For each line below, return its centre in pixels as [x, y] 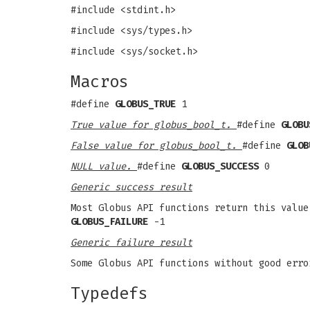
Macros [100, 82]
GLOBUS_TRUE [145, 104]
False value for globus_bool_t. [156, 146]
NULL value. [104, 166]
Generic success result [131, 187]
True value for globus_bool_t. [154, 125]
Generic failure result [131, 243]
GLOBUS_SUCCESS [220, 166]
